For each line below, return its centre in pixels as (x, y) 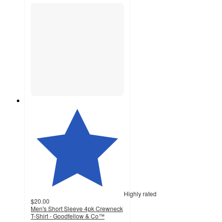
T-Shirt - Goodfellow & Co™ (68, 216)
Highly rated (140, 194)
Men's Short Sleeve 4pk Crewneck (77, 209)
